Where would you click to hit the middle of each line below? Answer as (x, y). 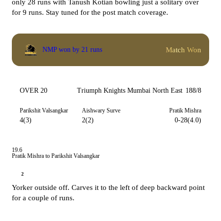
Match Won (184, 50)
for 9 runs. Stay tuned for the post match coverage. (90, 12)
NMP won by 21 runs (72, 50)
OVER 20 (34, 91)
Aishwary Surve (101, 110)
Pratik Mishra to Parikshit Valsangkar (56, 156)
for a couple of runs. (43, 198)
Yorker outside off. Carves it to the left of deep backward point (108, 187)
